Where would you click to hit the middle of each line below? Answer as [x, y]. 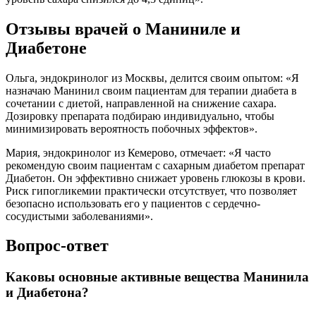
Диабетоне [46, 48]
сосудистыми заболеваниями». [79, 216]
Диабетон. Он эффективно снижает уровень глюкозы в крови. [156, 178]
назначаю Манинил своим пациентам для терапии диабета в [151, 90]
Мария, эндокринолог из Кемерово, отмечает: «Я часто [138, 152]
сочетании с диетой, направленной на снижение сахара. [141, 103]
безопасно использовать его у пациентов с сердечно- [133, 203]
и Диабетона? [47, 293]
